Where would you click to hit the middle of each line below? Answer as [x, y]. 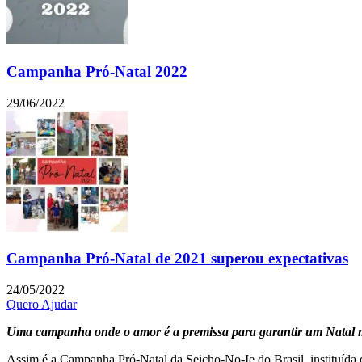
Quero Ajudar [42, 305]
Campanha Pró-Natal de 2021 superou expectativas [177, 259]
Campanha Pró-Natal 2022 [97, 71]
